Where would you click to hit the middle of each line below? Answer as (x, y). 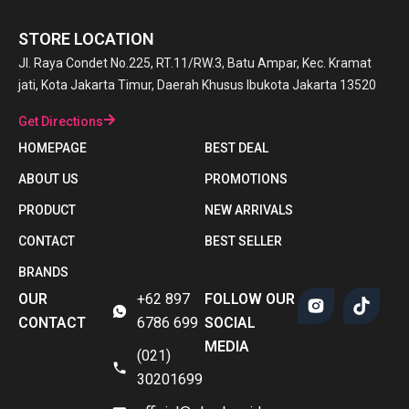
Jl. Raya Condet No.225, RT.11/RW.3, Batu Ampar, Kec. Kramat (195, 63)
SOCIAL (230, 322)
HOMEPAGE (52, 147)
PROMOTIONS (246, 178)
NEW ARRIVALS (249, 210)
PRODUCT (47, 210)
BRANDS (43, 272)
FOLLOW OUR (250, 299)
